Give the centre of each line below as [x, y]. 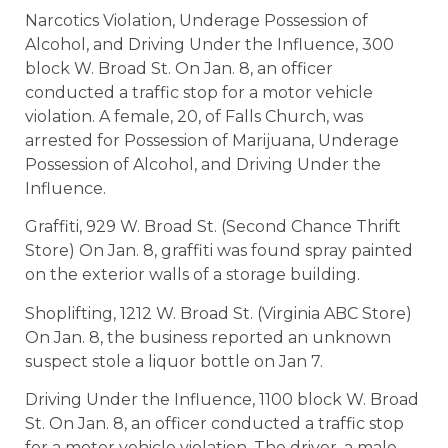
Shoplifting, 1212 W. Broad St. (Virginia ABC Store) [218, 313]
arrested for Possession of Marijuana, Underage [212, 141]
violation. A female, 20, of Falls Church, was [194, 117]
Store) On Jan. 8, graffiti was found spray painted [219, 251]
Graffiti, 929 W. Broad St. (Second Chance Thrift [213, 227]
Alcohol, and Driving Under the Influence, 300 [209, 45]
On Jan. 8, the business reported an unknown [208, 337]
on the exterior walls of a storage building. [192, 275]
